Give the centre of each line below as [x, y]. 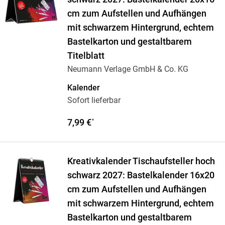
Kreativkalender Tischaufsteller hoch [141, 161]
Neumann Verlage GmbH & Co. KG [128, 69]
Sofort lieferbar [94, 100]
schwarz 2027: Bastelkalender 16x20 [141, 176]
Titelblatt [86, 56]
